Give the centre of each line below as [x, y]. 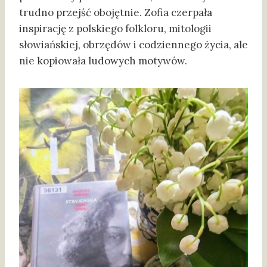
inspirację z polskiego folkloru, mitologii [115, 29]
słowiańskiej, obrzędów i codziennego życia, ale [133, 45]
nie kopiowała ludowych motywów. [103, 61]
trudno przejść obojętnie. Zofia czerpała [116, 13]
